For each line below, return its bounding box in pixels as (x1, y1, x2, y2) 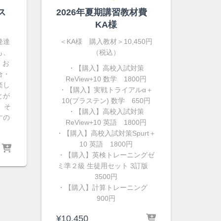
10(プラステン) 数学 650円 (61, 97, 150, 105)
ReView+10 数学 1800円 (65, 75, 147, 83)
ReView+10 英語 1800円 (65, 118, 147, 126)
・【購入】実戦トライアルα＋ (59, 86, 153, 94)
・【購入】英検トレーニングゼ (57, 151, 154, 159)
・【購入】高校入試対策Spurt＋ (56, 129, 156, 137)
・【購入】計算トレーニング (57, 184, 154, 191)
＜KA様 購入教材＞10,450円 (59, 37, 152, 45)
